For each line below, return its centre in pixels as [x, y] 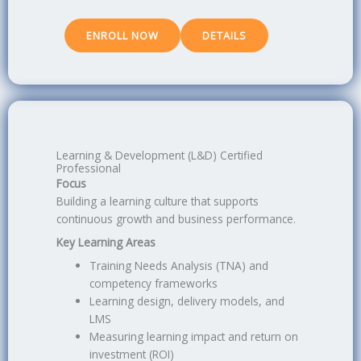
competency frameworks [154, 283]
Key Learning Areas [106, 242]
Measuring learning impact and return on [194, 336]
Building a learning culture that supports [158, 201]
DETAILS [224, 36]
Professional [89, 168]
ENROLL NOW [122, 36]
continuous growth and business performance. [176, 219]
